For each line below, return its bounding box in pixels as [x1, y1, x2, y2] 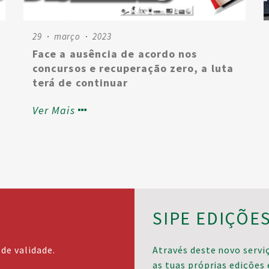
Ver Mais [32, 103, 75, 117]
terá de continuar [32, 76, 128, 89]
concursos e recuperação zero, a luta [32, 61, 234, 75]
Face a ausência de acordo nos [32, 47, 198, 61]
